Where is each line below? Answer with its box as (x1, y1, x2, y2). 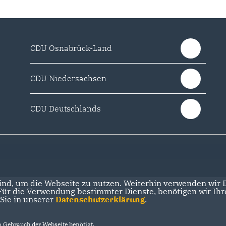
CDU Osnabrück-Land (30, 43, 112, 53)
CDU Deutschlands (30, 103, 101, 114)
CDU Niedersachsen (30, 73, 106, 83)
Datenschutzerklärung (55, 194, 145, 204)
